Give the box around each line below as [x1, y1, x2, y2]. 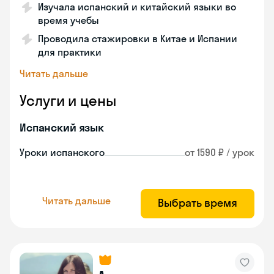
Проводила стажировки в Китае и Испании [38, 32, 237, 45]
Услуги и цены [20, 91, 116, 109]
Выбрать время [158, 196, 237, 210]
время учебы [38, 14, 99, 26]
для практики [38, 46, 102, 58]
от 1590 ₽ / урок [185, 146, 254, 158]
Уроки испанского [20, 146, 105, 158]
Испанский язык [20, 120, 104, 135]
